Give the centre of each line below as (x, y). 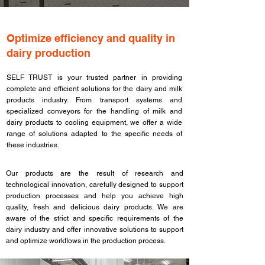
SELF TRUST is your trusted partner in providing (94, 77)
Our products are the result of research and (95, 173)
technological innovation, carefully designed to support (95, 185)
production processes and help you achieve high (95, 196)
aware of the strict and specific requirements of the (95, 218)
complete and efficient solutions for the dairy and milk (94, 89)
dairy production (49, 53)
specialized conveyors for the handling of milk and (94, 111)
